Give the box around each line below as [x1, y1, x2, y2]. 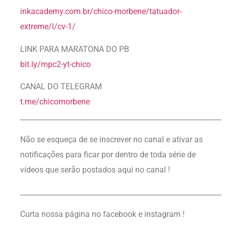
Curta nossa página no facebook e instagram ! [20, 209, 185, 219]
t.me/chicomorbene [20, 97, 90, 107]
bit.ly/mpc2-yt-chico [20, 59, 91, 69]
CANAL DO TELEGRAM [20, 82, 102, 92]
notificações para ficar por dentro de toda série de [20, 149, 196, 159]
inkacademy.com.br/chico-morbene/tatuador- [20, 7, 182, 17]
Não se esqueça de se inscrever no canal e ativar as [20, 134, 203, 144]
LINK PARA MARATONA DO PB [20, 44, 129, 54]
